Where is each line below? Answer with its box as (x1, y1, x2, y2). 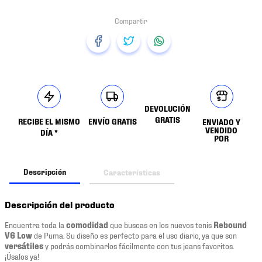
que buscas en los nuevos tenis (108, 219, 213, 230)
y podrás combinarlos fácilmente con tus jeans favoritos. (43, 240, 234, 251)
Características (104, 167, 160, 177)
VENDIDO (205, 125, 237, 135)
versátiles (5, 240, 43, 251)
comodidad (66, 219, 108, 230)
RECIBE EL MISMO (18, 116, 80, 126)
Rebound (213, 219, 247, 230)
